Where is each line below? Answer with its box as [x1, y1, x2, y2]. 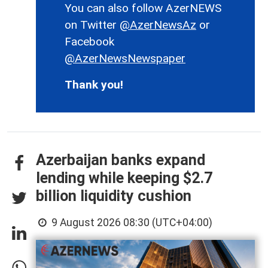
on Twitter [65, 17, 120, 32]
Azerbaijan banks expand [36, 151, 205, 169]
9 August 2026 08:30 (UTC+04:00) [49, 216, 213, 229]
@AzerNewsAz [120, 17, 196, 32]
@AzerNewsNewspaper [65, 51, 185, 65]
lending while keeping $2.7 [36, 169, 212, 187]
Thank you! [65, 77, 123, 92]
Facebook [65, 34, 114, 48]
